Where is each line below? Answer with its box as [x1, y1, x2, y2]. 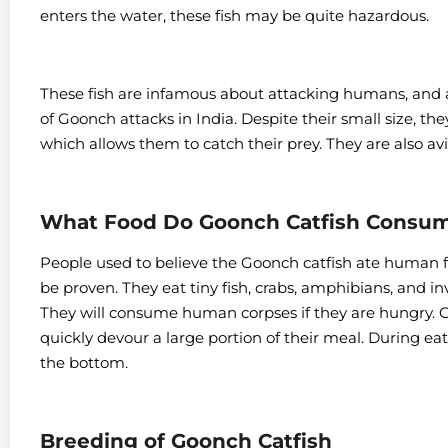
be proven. [40, 278, 122, 298]
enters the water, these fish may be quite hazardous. [40, 5, 429, 25]
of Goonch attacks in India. [40, 109, 241, 129]
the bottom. [40, 353, 128, 373]
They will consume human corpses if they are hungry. [40, 303, 439, 323]
